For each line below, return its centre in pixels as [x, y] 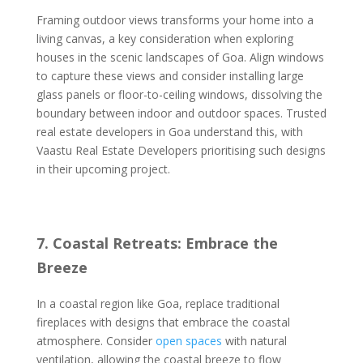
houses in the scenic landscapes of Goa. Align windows [180, 57]
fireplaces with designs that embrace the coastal [163, 322]
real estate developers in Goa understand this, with [169, 132]
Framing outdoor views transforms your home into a [175, 20]
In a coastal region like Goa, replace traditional [158, 303]
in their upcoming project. [103, 169]
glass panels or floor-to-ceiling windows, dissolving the [179, 94]
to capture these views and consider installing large [170, 76]
